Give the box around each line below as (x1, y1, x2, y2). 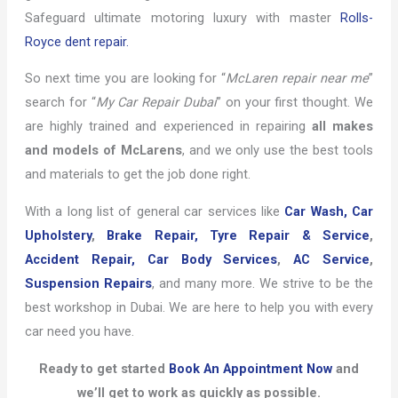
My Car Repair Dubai (95, 94, 218, 111)
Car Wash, (284, 203, 353, 220)
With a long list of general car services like (24, 203, 285, 220)
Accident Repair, (24, 251, 147, 268)
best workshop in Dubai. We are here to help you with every (24, 299, 374, 316)
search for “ (24, 94, 96, 111)
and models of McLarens (24, 142, 182, 159)
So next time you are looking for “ (24, 70, 227, 87)
